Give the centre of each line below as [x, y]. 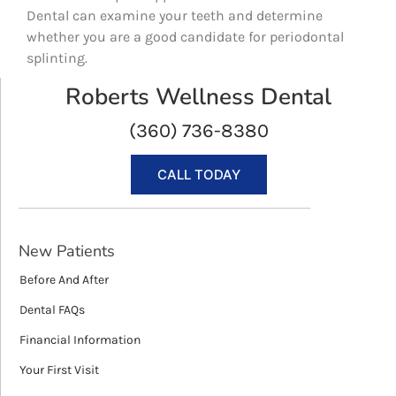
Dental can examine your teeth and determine [175, 15]
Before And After [64, 279]
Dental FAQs [52, 309]
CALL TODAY [198, 174]
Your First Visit [59, 369]
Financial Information [80, 339]
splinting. [57, 57]
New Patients [67, 251]
